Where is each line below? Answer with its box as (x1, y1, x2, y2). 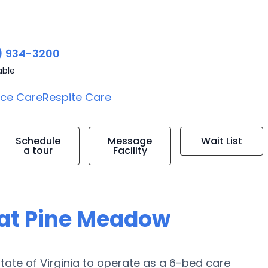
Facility (112, 144, 147, 157)
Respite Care (42, 90, 112, 105)
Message (108, 134, 153, 148)
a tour (23, 144, 53, 157)
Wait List (201, 134, 243, 148)
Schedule (16, 134, 61, 148)
